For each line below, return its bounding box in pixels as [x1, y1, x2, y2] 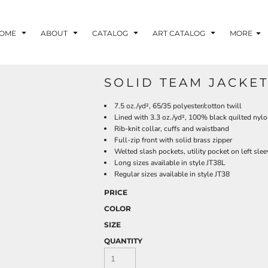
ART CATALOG [153, 28, 207, 38]
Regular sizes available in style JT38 [114, 169, 230, 179]
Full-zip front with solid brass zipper [114, 135, 232, 145]
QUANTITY [104, 236, 142, 246]
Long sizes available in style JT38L [114, 158, 226, 168]
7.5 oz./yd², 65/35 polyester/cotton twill [114, 101, 242, 111]
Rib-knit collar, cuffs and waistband [114, 124, 229, 134]
